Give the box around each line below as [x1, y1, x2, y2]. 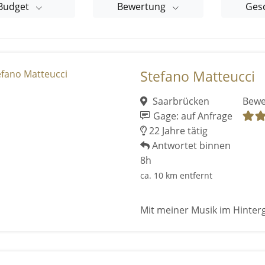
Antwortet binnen [149, 139, 231, 153]
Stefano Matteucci [140, 67, 255, 86]
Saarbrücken [150, 95, 210, 108]
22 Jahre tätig [146, 124, 208, 138]
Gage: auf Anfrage [150, 109, 232, 123]
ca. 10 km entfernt [140, 170, 212, 182]
